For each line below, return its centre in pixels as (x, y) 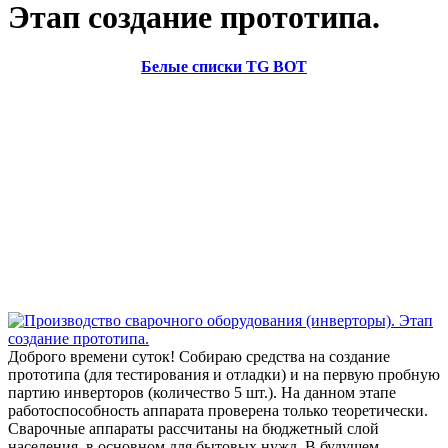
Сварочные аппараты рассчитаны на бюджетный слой (193, 428)
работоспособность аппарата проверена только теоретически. (218, 410)
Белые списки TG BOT (224, 66)
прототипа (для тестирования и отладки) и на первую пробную (224, 374)
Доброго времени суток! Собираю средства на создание (199, 356)
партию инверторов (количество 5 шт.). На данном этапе (202, 392)
